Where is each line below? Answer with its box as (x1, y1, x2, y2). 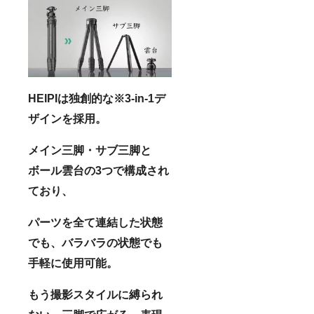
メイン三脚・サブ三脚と (28, 144, 151, 156)
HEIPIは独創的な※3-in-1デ (28, 92, 165, 104)
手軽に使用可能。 (28, 257, 118, 269)
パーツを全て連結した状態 (28, 216, 163, 228)
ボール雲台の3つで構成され (28, 164, 169, 177)
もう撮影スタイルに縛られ (28, 288, 163, 301)
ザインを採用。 (28, 112, 107, 125)
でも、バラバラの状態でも (28, 236, 163, 249)
